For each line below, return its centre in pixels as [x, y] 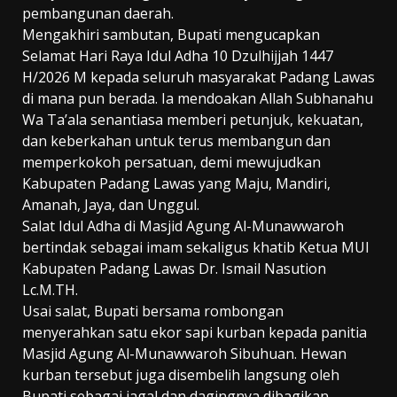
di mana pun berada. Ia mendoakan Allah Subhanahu [198, 99]
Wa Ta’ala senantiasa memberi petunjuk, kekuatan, [193, 120]
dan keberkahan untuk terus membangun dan [176, 141]
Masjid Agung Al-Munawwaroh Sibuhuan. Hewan [184, 354]
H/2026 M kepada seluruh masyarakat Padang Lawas [198, 78]
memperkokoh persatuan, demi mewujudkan [171, 163]
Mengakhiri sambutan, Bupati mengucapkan [171, 35]
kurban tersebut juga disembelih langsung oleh [181, 375]
